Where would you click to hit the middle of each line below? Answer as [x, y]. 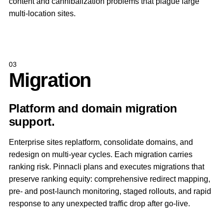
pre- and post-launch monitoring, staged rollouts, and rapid [110, 191]
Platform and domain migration [93, 108]
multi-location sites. [42, 14]
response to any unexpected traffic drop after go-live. [99, 204]
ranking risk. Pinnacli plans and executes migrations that [106, 167]
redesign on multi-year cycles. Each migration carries [100, 154]
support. [32, 122]
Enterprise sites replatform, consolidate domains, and [101, 142]
